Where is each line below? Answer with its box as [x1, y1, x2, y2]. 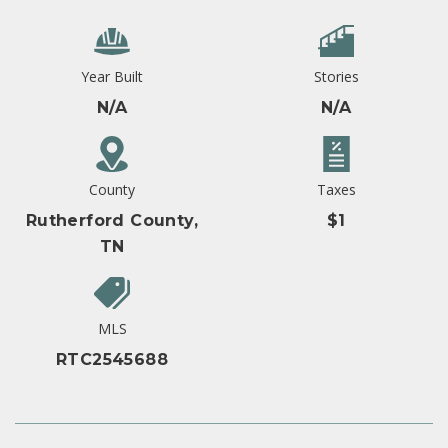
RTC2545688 [56, 350, 168, 370]
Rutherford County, [25, 211, 199, 231]
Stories [313, 67, 359, 87]
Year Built [81, 67, 143, 87]
